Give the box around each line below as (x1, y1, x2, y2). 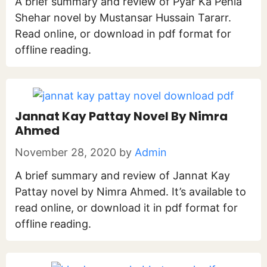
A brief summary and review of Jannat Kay (15, 169, 230, 182)
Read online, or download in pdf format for (15, 27, 231, 40)
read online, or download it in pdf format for (15, 201, 238, 214)
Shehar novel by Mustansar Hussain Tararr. (15, 11, 231, 24)
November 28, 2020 (15, 146, 116, 159)
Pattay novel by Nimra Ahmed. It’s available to (15, 185, 246, 198)
